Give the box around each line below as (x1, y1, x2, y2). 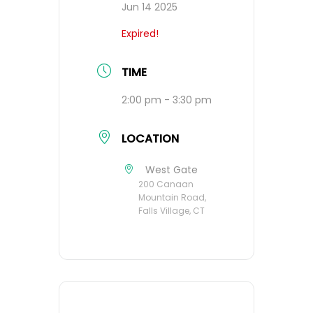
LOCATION (122, 131, 179, 147)
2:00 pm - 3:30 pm (122, 93, 212, 108)
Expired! (122, 27, 159, 41)
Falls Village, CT (138, 205, 205, 217)
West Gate (145, 163, 198, 177)
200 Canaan (138, 178, 194, 191)
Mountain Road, (138, 191, 206, 204)
